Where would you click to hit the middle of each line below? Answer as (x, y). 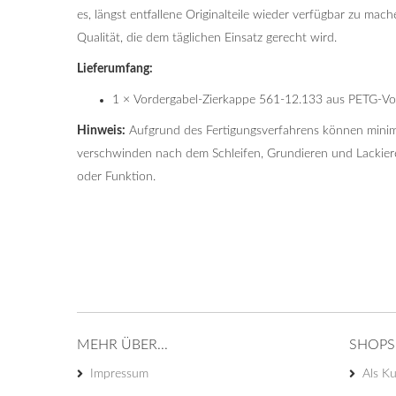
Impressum (119, 374)
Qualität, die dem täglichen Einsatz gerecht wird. (207, 38)
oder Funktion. (116, 177)
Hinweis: (101, 131)
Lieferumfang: (115, 69)
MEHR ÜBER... (122, 345)
